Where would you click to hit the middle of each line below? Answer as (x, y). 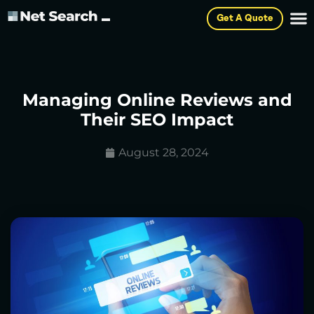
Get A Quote (245, 19)
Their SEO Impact (157, 120)
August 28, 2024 (164, 152)
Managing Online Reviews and (157, 100)
